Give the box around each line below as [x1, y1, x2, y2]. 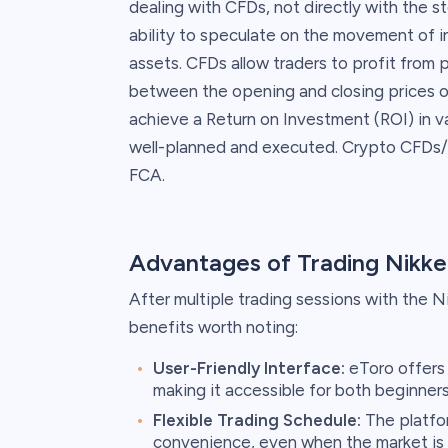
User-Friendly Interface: [152, 358, 345, 379]
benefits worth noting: [128, 317, 298, 338]
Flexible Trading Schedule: [152, 410, 361, 431]
